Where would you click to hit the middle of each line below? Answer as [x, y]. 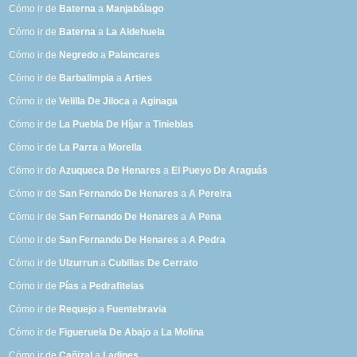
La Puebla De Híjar [101, 125]
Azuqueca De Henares [110, 171]
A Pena [206, 217]
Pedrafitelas [117, 286]
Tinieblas [174, 125]
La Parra [79, 148]
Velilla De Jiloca [95, 102]
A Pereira [211, 194]
